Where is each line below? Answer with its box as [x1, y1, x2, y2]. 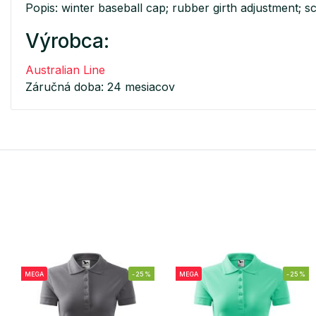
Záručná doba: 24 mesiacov [25, 79, 175, 94]
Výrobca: [25, 28, 109, 53]
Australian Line [25, 62, 105, 77]
